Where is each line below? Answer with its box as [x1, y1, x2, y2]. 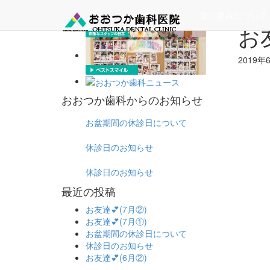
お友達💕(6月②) [86, 251, 147, 264]
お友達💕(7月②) [86, 203, 147, 216]
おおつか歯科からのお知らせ [61, 92, 202, 108]
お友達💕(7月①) [86, 215, 147, 228]
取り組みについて [200, 9, 268, 21]
